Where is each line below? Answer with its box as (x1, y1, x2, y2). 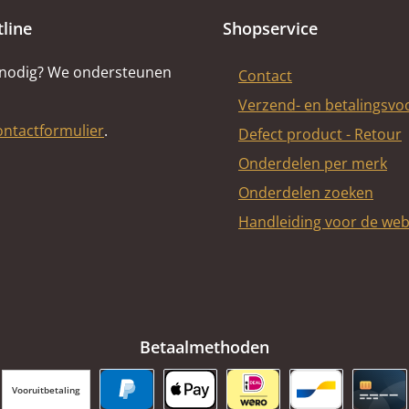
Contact (238, 66, 292, 86)
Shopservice (223, 17, 318, 39)
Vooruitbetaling (12, 383, 81, 396)
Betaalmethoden (140, 336, 269, 358)
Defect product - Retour (238, 124, 402, 144)
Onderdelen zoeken (238, 183, 373, 203)
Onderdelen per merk (238, 153, 387, 173)
